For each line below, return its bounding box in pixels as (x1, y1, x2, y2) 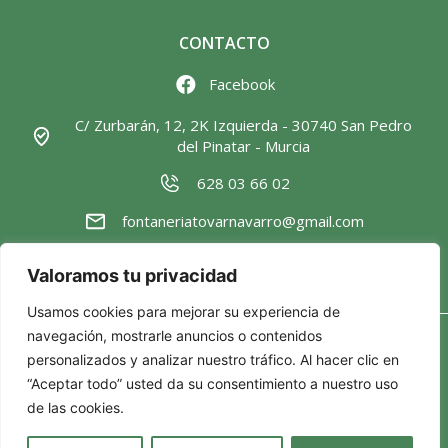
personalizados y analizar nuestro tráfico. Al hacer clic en (27, 351, 399, 368)
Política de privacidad (151, 334, 297, 355)
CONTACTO (178, 32, 270, 55)
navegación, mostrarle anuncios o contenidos (27, 327, 322, 344)
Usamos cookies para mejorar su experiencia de (27, 303, 340, 320)
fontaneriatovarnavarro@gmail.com (122, 211, 365, 232)
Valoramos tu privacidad (27, 265, 237, 286)
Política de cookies (160, 365, 288, 386)
